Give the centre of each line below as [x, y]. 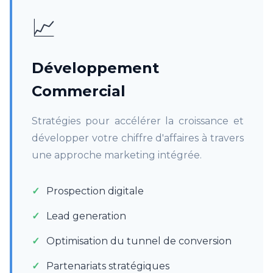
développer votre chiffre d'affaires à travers [138, 138]
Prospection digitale [95, 191]
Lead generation [86, 216]
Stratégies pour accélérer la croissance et [138, 121]
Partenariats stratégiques [108, 266]
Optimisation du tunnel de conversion [139, 241]
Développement [95, 68]
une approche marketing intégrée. [117, 155]
